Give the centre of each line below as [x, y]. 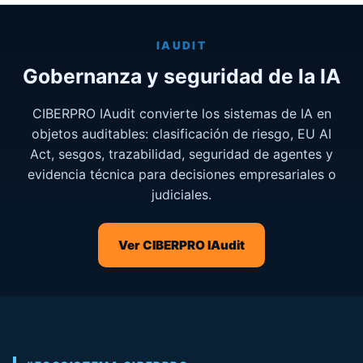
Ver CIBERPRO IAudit [181, 246]
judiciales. [181, 194]
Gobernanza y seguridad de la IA [181, 76]
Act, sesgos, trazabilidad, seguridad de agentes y [181, 154]
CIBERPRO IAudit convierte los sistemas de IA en [181, 113]
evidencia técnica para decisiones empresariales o [181, 174]
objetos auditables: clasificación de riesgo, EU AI [181, 133]
